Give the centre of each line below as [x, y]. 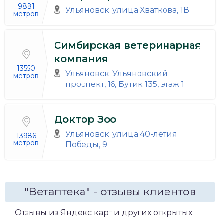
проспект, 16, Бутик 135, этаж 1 [124, 84]
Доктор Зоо [85, 119]
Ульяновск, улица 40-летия [121, 134]
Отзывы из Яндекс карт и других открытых [103, 212]
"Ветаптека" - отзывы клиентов [110, 192]
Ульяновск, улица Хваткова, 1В [127, 10]
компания [81, 59]
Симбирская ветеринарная [128, 45]
